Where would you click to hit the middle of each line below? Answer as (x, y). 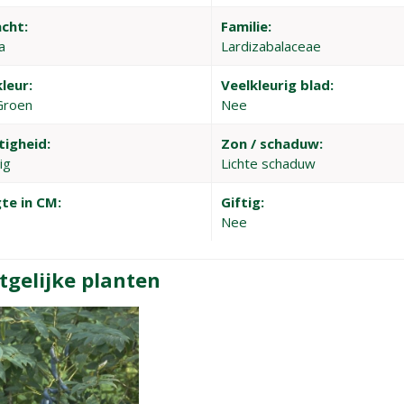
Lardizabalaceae (271, 46)
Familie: (247, 26)
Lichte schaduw (269, 163)
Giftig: (243, 202)
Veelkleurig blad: (278, 85)
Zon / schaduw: (272, 143)
